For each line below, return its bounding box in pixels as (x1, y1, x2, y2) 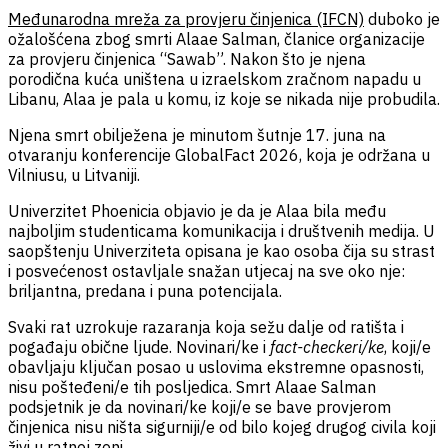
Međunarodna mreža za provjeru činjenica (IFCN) (8, 8, 364, 29)
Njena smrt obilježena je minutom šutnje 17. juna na (8, 124, 386, 145)
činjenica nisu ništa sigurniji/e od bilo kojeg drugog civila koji (8, 416, 436, 437)
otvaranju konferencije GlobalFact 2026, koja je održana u (8, 144, 430, 165)
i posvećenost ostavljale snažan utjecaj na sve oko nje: (8, 260, 405, 281)
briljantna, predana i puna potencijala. (8, 280, 282, 301)
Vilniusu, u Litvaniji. (8, 164, 140, 185)
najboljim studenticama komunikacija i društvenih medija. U (8, 220, 435, 241)
